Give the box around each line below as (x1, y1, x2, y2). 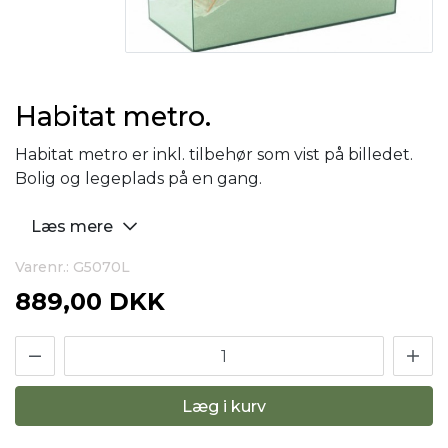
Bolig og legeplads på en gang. (15, 169, 262, 188)
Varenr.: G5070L (15, 258, 130, 276)
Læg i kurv (182, 396, 266, 416)
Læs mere (31, 217, 117, 236)
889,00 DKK (15, 287, 165, 316)
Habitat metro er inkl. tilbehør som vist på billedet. (15, 145, 413, 164)
